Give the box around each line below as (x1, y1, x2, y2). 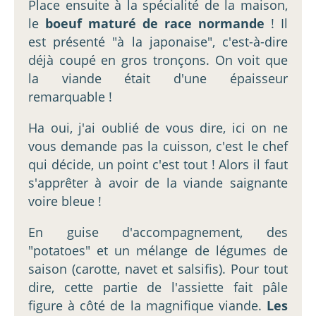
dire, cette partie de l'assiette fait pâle (28, 278, 288, 296)
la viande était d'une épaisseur (28, 69, 288, 87)
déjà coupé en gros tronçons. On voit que (28, 51, 288, 68)
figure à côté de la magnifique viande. (28, 296, 262, 314)
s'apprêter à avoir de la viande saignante (28, 174, 288, 191)
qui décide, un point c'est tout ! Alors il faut (28, 155, 288, 173)
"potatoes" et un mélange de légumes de (28, 241, 288, 259)
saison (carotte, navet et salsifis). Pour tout (28, 260, 288, 277)
